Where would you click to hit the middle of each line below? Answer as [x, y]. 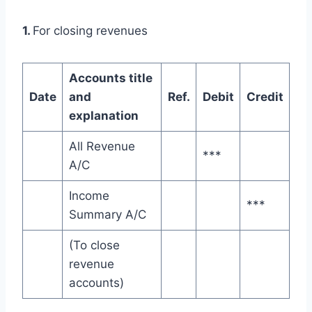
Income [89, 195]
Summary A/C [107, 214]
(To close [94, 245]
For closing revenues [90, 30]
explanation [103, 115]
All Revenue [102, 146]
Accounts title [110, 78]
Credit [265, 96]
